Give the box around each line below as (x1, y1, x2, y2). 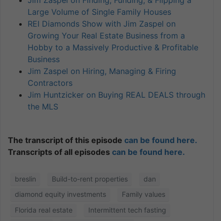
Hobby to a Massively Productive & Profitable (28, 42, 198, 52)
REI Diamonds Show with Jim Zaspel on (28, 18, 176, 29)
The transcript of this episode (8, 135, 124, 145)
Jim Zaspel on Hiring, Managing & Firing (28, 66, 176, 76)
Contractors (28, 77, 73, 88)
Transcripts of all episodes (8, 147, 112, 157)
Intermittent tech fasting (88, 205, 166, 214)
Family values (121, 190, 165, 199)
